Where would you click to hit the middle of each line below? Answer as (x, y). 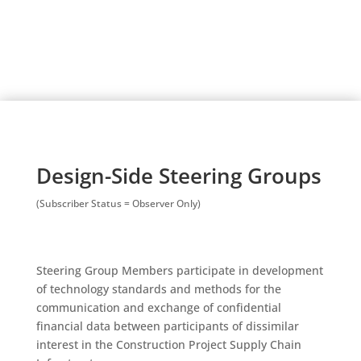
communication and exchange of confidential (158, 307)
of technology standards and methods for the (158, 289)
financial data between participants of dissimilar (167, 326)
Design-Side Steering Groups (178, 176)
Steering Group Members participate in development (179, 270)
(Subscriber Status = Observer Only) (118, 203)
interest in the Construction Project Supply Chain (168, 344)
